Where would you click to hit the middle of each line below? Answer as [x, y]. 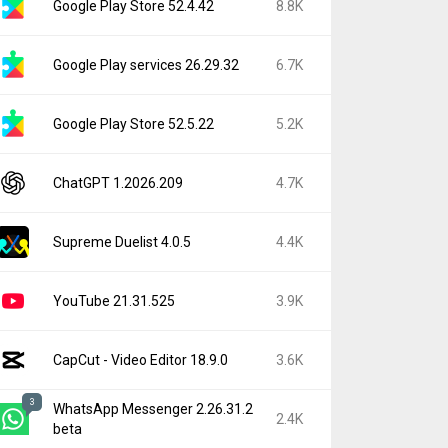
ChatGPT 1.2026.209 [118, 183]
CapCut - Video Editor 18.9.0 [140, 360]
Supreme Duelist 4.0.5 [122, 242]
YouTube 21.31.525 [114, 301]
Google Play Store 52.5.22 [133, 124]
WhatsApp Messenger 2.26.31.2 [153, 409]
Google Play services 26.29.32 [146, 65]
